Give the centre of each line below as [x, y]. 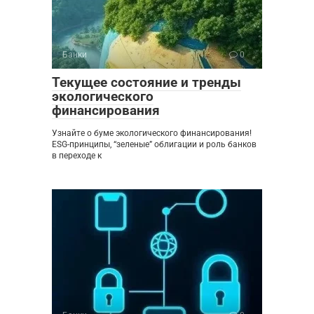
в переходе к [77, 155]
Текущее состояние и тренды [146, 82]
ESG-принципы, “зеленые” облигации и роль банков [154, 144]
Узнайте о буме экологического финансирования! [152, 133]
